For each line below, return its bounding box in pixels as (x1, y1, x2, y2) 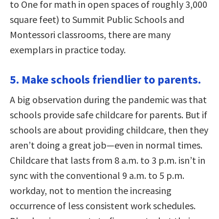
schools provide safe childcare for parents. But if (10, 108, 207, 121)
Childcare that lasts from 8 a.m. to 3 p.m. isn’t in (10, 153, 205, 166)
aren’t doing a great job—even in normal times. (10, 138, 202, 151)
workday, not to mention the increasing (10, 184, 172, 197)
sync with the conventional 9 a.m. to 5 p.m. (10, 169, 184, 181)
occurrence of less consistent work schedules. (10, 199, 196, 212)
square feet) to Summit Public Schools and (10, 13, 184, 25)
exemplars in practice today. (10, 43, 126, 56)
